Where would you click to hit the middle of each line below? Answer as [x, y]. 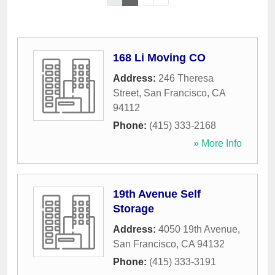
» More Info [218, 144]
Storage [134, 209]
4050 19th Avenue [198, 230]
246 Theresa [186, 79]
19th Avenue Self [157, 194]
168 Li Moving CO [159, 58]
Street [126, 93]
